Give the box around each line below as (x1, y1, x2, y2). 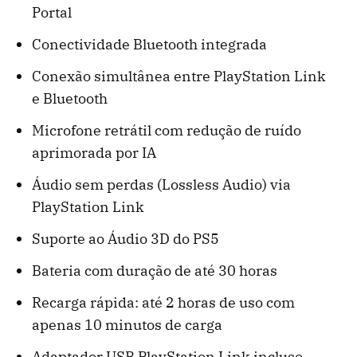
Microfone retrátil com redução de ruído (32, 121, 301, 140)
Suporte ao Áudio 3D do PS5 (32, 229, 219, 249)
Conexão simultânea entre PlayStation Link (32, 67, 326, 86)
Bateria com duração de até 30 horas (32, 261, 277, 280)
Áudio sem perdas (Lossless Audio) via (32, 175, 291, 194)
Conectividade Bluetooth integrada (32, 35, 267, 54)
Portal (32, 3, 72, 22)
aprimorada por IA (32, 143, 156, 163)
